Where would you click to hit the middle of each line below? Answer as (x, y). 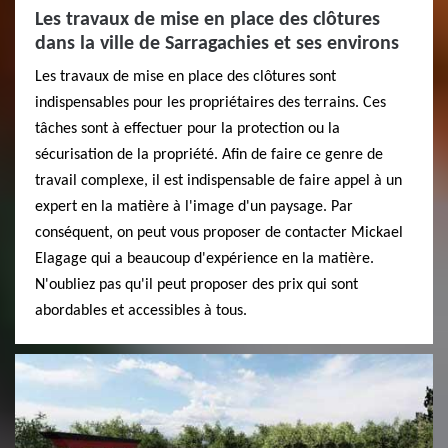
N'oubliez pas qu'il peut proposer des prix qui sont (196, 284)
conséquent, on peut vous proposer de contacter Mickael (219, 232)
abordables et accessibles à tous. (141, 310)
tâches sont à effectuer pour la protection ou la (187, 128)
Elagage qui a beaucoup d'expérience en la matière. (204, 258)
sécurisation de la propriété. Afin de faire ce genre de (209, 154)
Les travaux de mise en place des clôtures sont (185, 76)
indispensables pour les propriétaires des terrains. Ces (210, 102)
